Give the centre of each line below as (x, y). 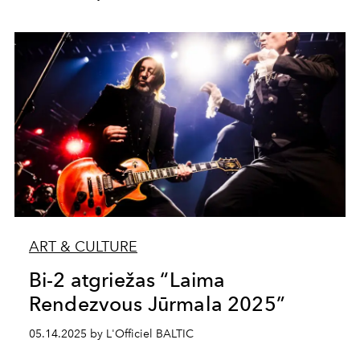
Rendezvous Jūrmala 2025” (157, 304)
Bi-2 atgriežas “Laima (127, 280)
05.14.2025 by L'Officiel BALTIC (111, 334)
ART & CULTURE (83, 247)
